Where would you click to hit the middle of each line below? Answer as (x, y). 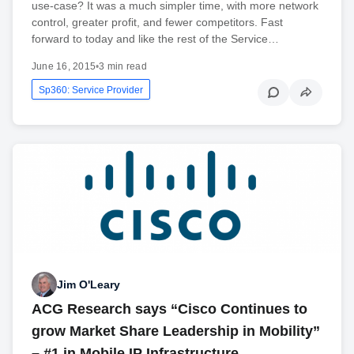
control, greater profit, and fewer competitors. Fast (157, 22)
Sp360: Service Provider (91, 90)
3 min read (123, 66)
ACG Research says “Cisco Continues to (169, 309)
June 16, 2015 (64, 66)
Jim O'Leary (88, 284)
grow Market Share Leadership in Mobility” (176, 331)
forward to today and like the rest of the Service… (155, 38)
